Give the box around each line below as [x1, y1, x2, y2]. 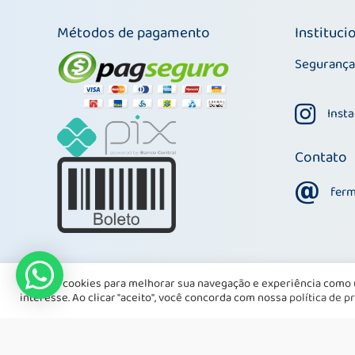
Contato [295, 146, 347, 170]
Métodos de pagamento [57, 21, 210, 46]
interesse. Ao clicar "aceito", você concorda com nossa [20, 288, 289, 307]
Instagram [294, 102, 349, 124]
